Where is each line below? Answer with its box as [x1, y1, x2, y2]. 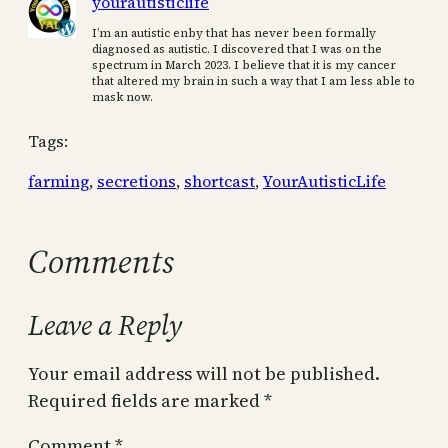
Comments [28, 238, 174, 285]
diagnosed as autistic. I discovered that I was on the [92, 41, 382, 58]
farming [28, 170, 89, 193]
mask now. [92, 89, 153, 106]
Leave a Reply [28, 306, 182, 345]
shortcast [184, 170, 255, 193]
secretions [97, 170, 176, 193]
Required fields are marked [28, 388, 264, 414]
